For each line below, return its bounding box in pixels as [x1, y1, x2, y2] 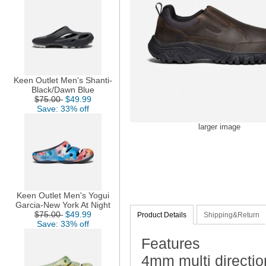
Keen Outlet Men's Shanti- [14, 75, 113, 85]
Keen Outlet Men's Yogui [17, 190, 110, 200]
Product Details [137, 211, 187, 220]
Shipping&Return [204, 211, 260, 220]
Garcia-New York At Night [15, 199, 111, 210]
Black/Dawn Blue [31, 84, 95, 94]
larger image [198, 122, 240, 132]
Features [141, 235, 200, 252]
